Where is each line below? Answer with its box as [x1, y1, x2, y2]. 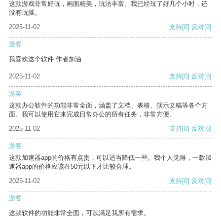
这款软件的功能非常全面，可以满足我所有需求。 [9, 209, 150, 217]
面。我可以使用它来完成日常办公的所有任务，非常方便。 [9, 110, 176, 118]
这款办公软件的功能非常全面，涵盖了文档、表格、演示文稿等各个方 [9, 102, 208, 110]
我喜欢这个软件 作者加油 [9, 55, 81, 63]
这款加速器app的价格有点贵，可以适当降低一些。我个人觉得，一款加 [9, 154, 212, 162]
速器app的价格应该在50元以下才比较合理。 [9, 163, 135, 171]
